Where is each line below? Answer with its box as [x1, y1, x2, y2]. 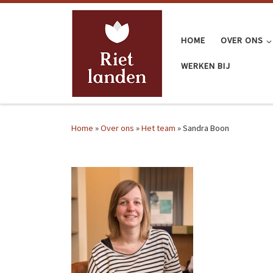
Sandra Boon [183, 122, 229, 134]
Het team [141, 122, 175, 134]
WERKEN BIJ [181, 60, 230, 72]
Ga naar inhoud [16, 12, 73, 23]
